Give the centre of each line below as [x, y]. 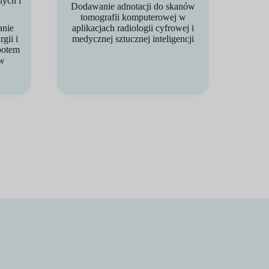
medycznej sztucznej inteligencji [133, 39]
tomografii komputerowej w [133, 17]
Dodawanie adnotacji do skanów [133, 6]
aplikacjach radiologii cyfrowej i [133, 28]
